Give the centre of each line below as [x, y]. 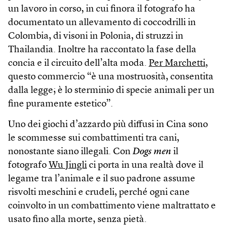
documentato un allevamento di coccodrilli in [102, 23]
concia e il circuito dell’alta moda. [78, 63]
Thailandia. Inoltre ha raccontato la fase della [102, 50]
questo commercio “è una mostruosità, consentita [111, 77]
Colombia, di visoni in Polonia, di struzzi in [96, 36]
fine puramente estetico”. [61, 104]
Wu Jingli [68, 165]
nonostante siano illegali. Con [70, 152]
